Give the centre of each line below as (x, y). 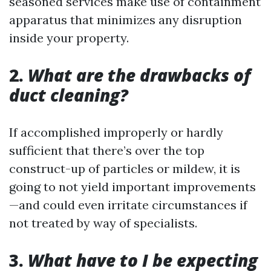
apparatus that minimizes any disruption (126, 20)
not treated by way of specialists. (103, 223)
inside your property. (69, 38)
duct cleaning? (69, 95)
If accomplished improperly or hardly (116, 132)
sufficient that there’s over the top (107, 150)
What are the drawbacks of (139, 75)
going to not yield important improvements (132, 187)
